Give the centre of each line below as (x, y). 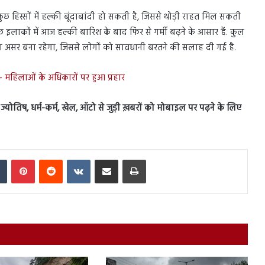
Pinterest (49, 159)
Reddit (73, 159)
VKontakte (107, 159)
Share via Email (127, 159)
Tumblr (18, 159)
